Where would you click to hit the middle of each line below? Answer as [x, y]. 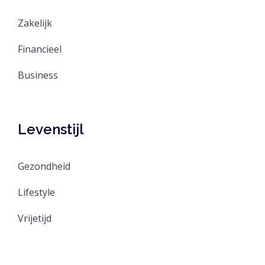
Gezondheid [44, 166]
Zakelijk [35, 23]
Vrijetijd [35, 218]
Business [38, 75]
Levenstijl [51, 129]
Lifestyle [36, 192]
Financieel [40, 49]
